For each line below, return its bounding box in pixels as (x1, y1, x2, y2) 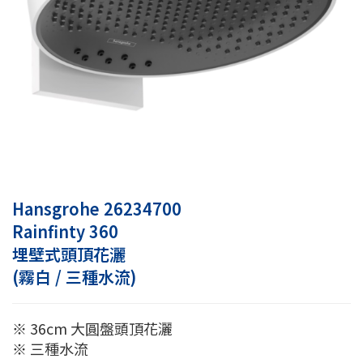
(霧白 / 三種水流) (12, 265, 136, 289)
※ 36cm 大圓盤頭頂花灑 (12, 318, 173, 340)
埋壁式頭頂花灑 (12, 242, 126, 267)
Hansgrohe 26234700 (12, 197, 181, 221)
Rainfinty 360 (12, 220, 118, 244)
